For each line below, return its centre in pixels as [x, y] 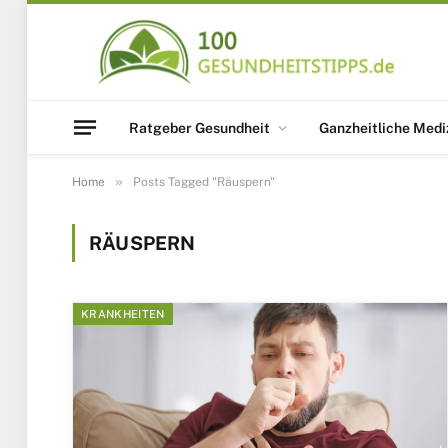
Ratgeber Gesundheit [199, 127]
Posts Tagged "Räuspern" [204, 182]
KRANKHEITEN [123, 314]
